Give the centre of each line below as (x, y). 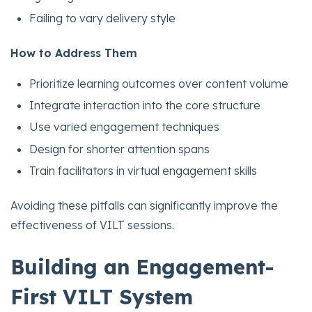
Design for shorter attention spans (120, 149)
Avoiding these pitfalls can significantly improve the (144, 206)
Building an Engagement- (142, 267)
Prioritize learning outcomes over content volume (159, 84)
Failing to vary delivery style (103, 18)
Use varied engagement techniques (125, 127)
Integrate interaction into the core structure (145, 106)
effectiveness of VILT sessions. (92, 225)
